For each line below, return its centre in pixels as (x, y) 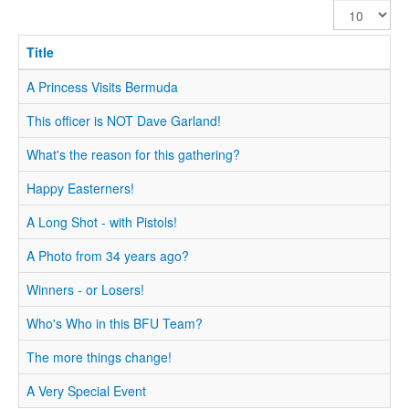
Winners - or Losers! (85, 289)
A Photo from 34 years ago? (108, 256)
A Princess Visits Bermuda (102, 87)
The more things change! (99, 357)
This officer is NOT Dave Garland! (124, 121)
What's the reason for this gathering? (133, 154)
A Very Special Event (86, 391)
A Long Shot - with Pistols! (102, 222)
